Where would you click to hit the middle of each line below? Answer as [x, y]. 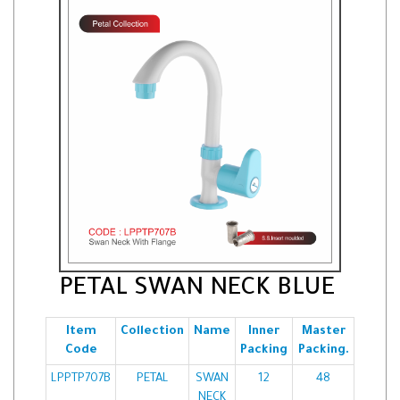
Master [323, 332]
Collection [152, 332]
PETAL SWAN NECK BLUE [197, 291]
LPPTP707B [81, 379]
